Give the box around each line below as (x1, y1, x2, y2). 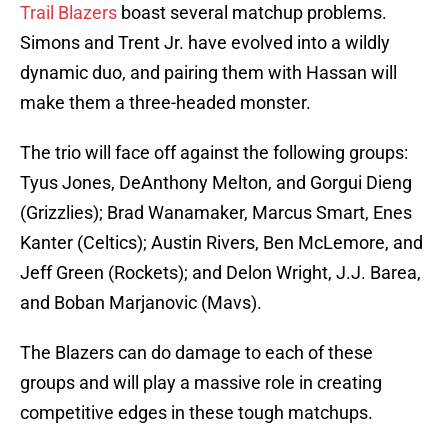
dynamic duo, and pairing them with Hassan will (20, 62, 397, 84)
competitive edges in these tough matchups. (20, 402, 373, 424)
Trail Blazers (20, 2, 117, 24)
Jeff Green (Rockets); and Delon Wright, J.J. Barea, (20, 262, 421, 284)
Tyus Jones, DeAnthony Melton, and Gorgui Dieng (20, 172, 412, 194)
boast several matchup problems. (117, 2, 387, 24)
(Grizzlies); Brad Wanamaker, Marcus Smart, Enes (20, 202, 412, 224)
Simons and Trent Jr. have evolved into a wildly (20, 32, 390, 54)
